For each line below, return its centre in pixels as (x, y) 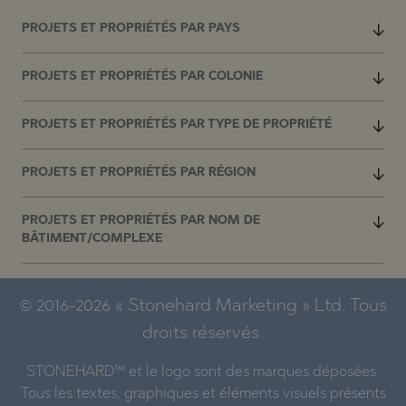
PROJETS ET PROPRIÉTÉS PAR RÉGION (139, 172)
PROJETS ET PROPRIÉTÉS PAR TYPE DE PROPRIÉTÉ (177, 124)
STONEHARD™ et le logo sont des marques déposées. (203, 372)
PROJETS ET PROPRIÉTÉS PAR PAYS (131, 28)
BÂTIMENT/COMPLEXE (92, 238)
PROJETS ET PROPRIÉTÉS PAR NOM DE (141, 220)
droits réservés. (203, 333)
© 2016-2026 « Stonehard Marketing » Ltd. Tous (203, 306)
